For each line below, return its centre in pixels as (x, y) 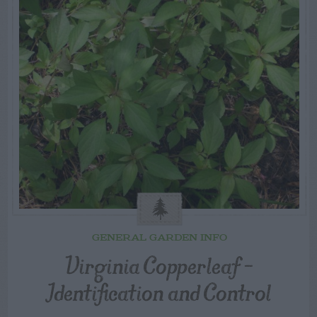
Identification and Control (159, 292)
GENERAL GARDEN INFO (159, 238)
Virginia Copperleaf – (159, 265)
